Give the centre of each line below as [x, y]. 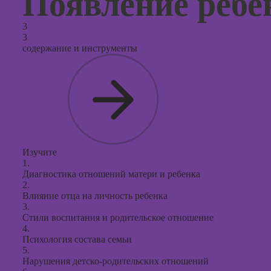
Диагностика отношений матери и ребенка [111, 174]
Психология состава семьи [77, 239]
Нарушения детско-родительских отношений [116, 261]
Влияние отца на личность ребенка [95, 196]
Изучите [40, 152]
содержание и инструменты [80, 48]
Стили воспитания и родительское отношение [118, 217]
